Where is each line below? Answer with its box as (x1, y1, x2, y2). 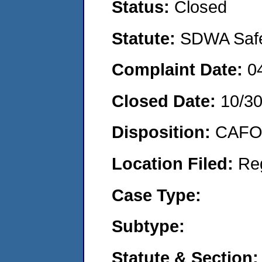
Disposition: (112, 122, 215, 142)
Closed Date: (112, 91, 220, 111)
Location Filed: (112, 153, 238, 173)
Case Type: (112, 185, 201, 205)
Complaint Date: (112, 60, 247, 80)
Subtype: (112, 216, 185, 236)
